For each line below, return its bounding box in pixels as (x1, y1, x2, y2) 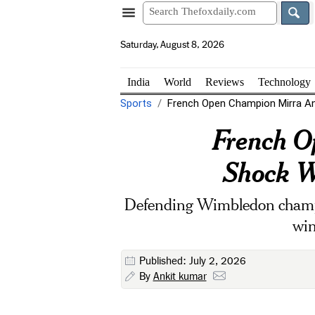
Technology (257, 75, 311, 88)
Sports (120, 97, 152, 110)
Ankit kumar (153, 270, 207, 283)
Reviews (205, 75, 244, 88)
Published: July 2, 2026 (139, 255, 246, 267)
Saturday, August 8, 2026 (120, 39, 224, 51)
